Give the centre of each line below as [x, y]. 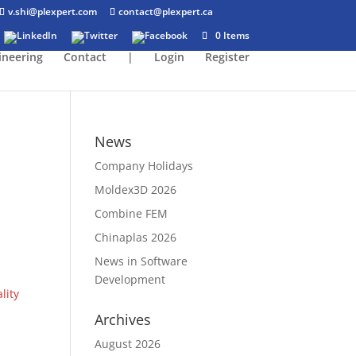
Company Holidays [144, 166]
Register [227, 57]
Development [130, 279]
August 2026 [128, 344]
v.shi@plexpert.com [53, 12]
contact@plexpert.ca [166, 12]
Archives [123, 319]
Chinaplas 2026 [136, 237]
